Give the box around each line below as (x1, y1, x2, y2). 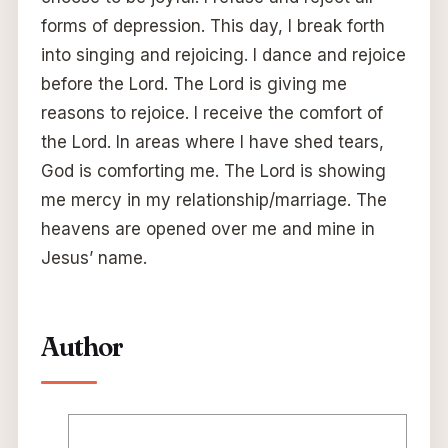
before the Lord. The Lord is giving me (40, 74, 347, 95)
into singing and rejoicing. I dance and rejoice (40, 45, 406, 66)
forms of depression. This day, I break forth (40, 16, 385, 37)
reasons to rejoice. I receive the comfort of (40, 103, 383, 124)
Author (40, 331, 123, 364)
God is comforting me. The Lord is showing (40, 161, 386, 182)
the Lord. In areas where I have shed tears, (40, 132, 384, 153)
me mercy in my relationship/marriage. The (40, 190, 387, 211)
